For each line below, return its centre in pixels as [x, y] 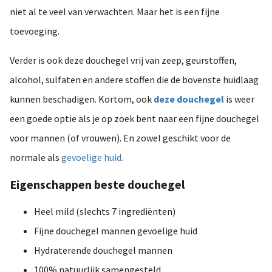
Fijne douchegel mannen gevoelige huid [116, 231]
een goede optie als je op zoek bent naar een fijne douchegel [134, 119]
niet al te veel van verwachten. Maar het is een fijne [115, 12]
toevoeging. [35, 31]
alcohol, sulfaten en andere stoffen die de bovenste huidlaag [134, 80]
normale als [36, 158]
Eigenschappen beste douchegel [97, 185]
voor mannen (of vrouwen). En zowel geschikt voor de [120, 138]
